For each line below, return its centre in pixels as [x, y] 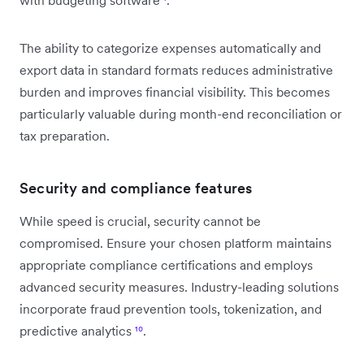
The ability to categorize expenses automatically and [170, 48]
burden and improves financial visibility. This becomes [175, 91]
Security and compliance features [136, 188]
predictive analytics [77, 330]
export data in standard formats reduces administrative [176, 69]
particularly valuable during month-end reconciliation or [181, 113]
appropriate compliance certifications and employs [166, 264]
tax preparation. [65, 135]
